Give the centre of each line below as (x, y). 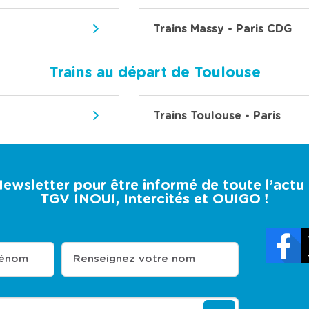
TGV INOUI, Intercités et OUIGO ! (154, 200)
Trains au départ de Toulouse (154, 73)
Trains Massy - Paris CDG (222, 29)
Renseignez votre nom (134, 259)
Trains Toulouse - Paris (217, 116)
